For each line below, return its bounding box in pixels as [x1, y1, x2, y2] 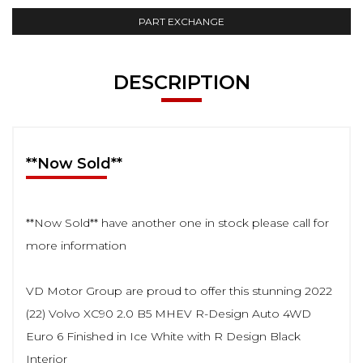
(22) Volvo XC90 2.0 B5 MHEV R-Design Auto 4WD [26, 305, 311, 321]
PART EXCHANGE [139, 15, 224, 28]
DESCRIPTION [113, 70, 250, 94]
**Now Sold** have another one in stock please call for [26, 215, 329, 230]
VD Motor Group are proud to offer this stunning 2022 [26, 283, 332, 298]
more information [26, 237, 126, 253]
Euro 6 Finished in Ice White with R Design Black [26, 328, 301, 344]
